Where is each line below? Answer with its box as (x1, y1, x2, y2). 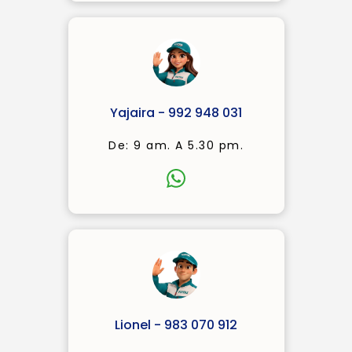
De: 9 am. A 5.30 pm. (108, 137, 244, 153)
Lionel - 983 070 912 (115, 316, 237, 334)
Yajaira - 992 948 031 (110, 104, 242, 122)
